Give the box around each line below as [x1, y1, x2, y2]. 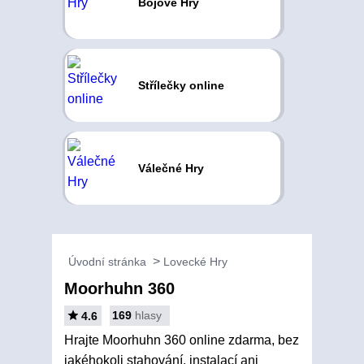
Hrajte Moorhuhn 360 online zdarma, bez [64, 333, 299, 347]
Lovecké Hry [163, 255, 227, 268]
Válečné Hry [137, 162, 204, 175]
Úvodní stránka [68, 255, 146, 268]
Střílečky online [137, 79, 224, 92]
